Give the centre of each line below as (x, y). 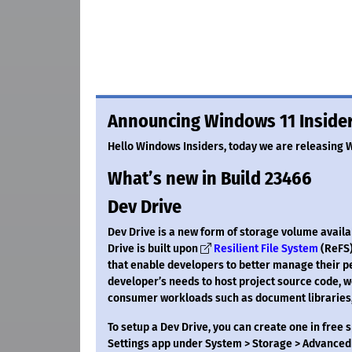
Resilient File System (266, 249)
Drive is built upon (154, 249)
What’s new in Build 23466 (210, 179)
